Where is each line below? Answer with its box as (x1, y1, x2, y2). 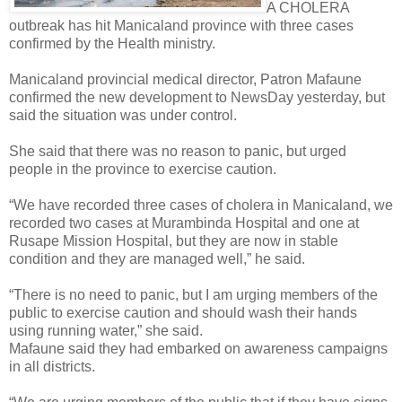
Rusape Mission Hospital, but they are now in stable (9, 232, 338, 249)
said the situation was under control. (9, 107, 237, 123)
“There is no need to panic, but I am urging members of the (9, 286, 378, 302)
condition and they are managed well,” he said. (9, 250, 305, 267)
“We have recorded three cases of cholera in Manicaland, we (9, 197, 393, 213)
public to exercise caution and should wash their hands (9, 304, 357, 320)
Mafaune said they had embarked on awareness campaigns (9, 340, 388, 356)
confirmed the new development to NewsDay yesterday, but (9, 89, 385, 105)
